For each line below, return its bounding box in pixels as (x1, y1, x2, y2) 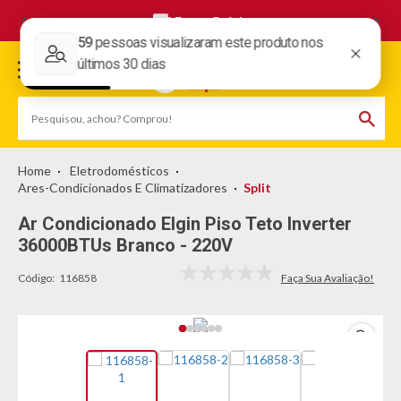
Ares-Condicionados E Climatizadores (18, 180, 227, 195)
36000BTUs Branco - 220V (18, 235, 233, 256)
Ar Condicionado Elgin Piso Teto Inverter (18, 213, 352, 235)
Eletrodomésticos (70, 163, 169, 178)
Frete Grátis (175, 13, 249, 29)
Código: (18, 271, 55, 285)
